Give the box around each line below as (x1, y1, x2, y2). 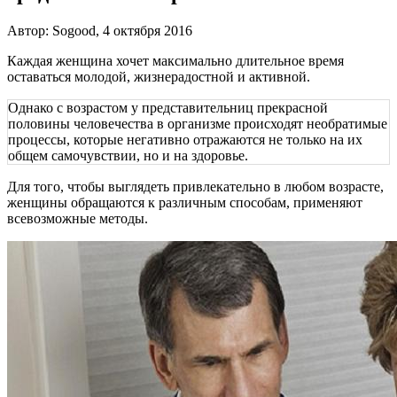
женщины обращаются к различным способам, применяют (7, 194, 362, 210)
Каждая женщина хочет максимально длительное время (7, 52, 344, 68)
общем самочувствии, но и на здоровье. (8, 147, 248, 163)
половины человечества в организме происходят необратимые (8, 115, 387, 131)
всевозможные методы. (7, 210, 148, 226)
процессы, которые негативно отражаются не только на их (8, 131, 362, 147)
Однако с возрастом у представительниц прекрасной (8, 99, 328, 115)
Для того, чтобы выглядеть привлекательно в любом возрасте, (7, 178, 384, 194)
